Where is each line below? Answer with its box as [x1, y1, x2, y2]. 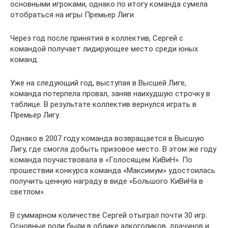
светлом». [10, 187, 45, 196]
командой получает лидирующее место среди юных [10, 44, 198, 53]
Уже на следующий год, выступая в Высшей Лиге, [10, 78, 186, 88]
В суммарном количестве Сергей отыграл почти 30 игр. [10, 210, 207, 220]
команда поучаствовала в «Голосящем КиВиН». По [10, 155, 192, 164]
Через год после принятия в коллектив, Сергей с [10, 33, 183, 43]
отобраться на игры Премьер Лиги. [10, 10, 135, 19]
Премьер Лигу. [10, 110, 60, 120]
